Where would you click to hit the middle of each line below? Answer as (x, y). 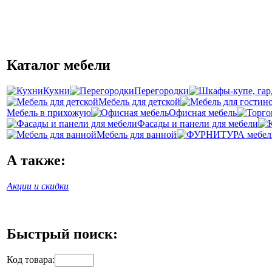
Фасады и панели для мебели (198, 123)
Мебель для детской (139, 101)
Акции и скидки (38, 186)
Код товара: (31, 260)
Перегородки (161, 90)
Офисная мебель (203, 112)
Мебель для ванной (137, 134)
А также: (36, 160)
